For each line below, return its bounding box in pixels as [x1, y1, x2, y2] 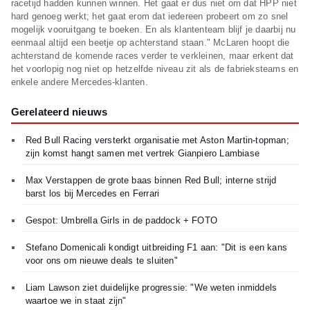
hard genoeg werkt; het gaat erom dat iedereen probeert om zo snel [10, 11, 289, 22]
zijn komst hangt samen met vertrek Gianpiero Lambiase [25, 148, 260, 159]
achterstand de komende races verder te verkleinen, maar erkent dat [10, 51, 294, 62]
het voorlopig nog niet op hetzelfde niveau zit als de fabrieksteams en [10, 64, 299, 75]
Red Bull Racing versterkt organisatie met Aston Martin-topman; [25, 135, 289, 146]
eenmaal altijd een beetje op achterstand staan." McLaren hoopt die [10, 37, 290, 48]
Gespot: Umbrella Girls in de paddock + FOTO [25, 215, 218, 226]
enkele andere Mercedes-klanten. [10, 77, 148, 88]
